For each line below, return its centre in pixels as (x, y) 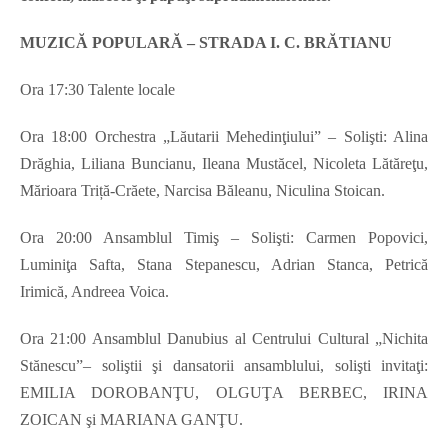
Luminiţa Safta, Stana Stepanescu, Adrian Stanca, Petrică (224, 265)
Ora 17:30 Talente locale (97, 90)
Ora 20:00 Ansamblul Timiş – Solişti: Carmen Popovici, (224, 238)
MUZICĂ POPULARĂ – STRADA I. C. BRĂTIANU (206, 43)
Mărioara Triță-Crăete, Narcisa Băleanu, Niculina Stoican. (202, 191)
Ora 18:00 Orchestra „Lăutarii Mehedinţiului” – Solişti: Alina (224, 137)
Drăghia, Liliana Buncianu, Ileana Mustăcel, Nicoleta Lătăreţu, (224, 164)
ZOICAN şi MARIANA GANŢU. (131, 420)
